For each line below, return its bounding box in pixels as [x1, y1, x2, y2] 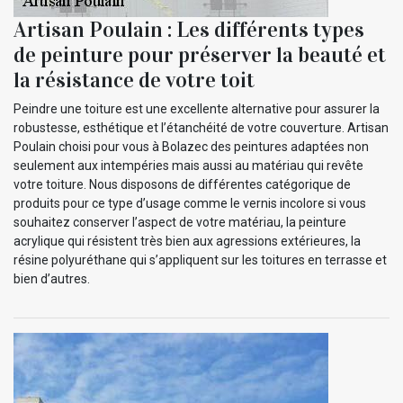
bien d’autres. [13, 272, 90, 287]
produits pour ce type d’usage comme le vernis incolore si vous [13, 196, 366, 211]
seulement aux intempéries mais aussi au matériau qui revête [13, 158, 363, 174]
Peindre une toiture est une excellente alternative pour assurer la [13, 102, 380, 117]
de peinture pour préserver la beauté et [13, 41, 386, 69]
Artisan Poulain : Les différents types [13, 16, 364, 44]
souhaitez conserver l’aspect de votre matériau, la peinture [13, 215, 346, 230]
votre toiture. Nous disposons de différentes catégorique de [13, 177, 351, 193]
